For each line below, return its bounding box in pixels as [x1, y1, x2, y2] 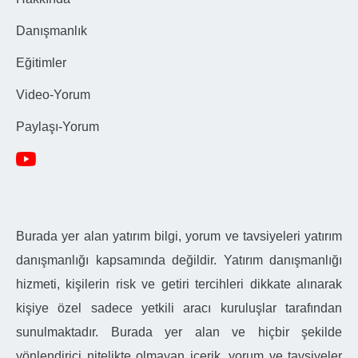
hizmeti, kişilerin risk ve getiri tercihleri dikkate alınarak [16, 277, 342, 291]
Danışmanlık [16, 24, 87, 38]
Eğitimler [16, 56, 66, 70]
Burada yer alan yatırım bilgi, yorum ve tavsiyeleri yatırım [16, 229, 342, 243]
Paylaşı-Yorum [16, 120, 99, 133]
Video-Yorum [16, 88, 90, 101]
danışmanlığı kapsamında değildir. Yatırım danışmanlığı [16, 253, 342, 267]
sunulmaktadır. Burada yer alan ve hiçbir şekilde [16, 325, 342, 339]
